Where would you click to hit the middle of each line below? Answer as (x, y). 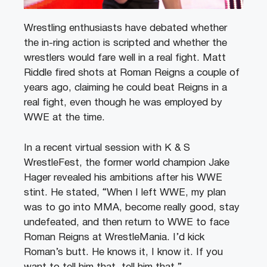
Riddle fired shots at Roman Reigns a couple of (132, 73)
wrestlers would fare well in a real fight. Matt (125, 58)
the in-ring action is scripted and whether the (125, 44)
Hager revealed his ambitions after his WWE (123, 178)
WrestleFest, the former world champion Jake (127, 163)
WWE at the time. (64, 118)
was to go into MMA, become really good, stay (132, 207)
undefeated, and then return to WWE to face (127, 222)
